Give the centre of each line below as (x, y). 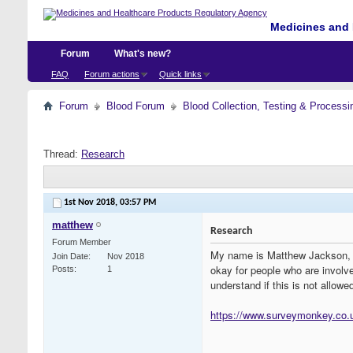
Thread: (62, 154)
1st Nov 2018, (92, 203)
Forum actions (112, 74)
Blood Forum (136, 106)
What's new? (143, 54)
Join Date (70, 256)
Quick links (180, 74)
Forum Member (82, 242)
